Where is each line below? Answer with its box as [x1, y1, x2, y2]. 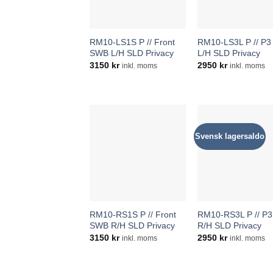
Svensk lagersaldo [194, 132, 264, 141]
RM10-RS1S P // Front [89, 210, 176, 219]
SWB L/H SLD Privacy [89, 48, 174, 58]
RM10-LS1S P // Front [89, 37, 175, 47]
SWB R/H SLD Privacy [89, 221, 175, 230]
